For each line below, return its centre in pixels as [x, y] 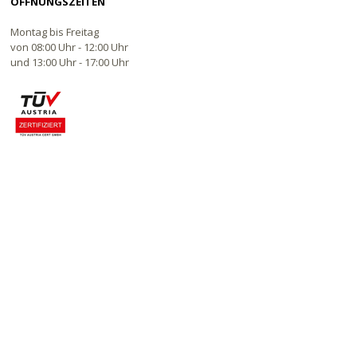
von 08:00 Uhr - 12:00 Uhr [70, 47]
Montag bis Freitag [55, 32]
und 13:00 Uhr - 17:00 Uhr [70, 63]
